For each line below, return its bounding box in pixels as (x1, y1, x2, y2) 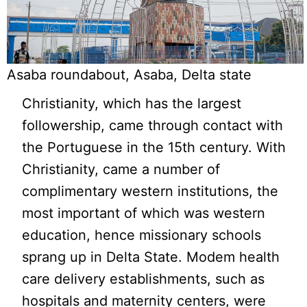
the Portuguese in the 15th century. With (22, 138, 286, 156)
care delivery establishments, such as (22, 270, 265, 287)
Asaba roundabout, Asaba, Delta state (7, 66, 251, 83)
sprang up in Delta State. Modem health (22, 248, 280, 265)
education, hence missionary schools (22, 226, 262, 243)
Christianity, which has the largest (22, 95, 242, 112)
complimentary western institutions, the (22, 182, 279, 199)
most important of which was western (22, 204, 266, 221)
